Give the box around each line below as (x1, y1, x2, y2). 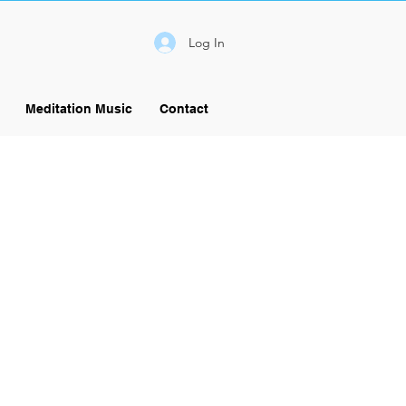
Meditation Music (24, 101, 132, 116)
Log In (188, 34, 226, 51)
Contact (159, 101, 208, 116)
